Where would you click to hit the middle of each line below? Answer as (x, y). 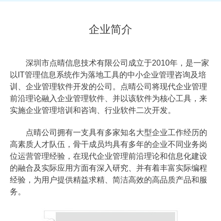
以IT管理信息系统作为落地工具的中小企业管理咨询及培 (108, 75)
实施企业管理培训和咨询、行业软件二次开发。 (93, 110)
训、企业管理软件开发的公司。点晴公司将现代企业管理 (109, 87)
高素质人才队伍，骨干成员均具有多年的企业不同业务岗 (109, 145)
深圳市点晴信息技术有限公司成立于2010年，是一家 (117, 63)
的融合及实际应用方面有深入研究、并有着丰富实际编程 (109, 168)
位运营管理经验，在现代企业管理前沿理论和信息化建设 (109, 156)
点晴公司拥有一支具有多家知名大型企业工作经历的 (116, 133)
